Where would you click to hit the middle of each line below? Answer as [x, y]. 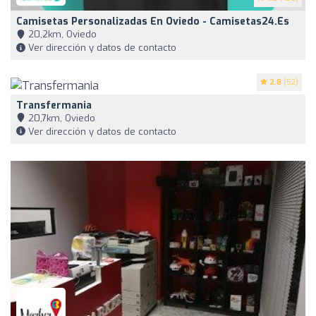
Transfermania [54, 105]
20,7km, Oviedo [60, 118]
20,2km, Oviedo [61, 35]
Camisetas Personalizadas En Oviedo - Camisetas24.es [153, 22]
